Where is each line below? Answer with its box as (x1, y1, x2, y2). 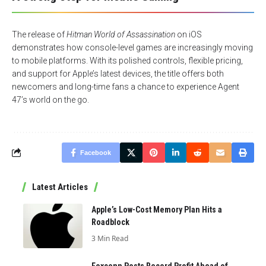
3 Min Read (91, 233, 128, 243)
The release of (12, 29, 66, 39)
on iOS (175, 29, 202, 39)
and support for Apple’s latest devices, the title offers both (12, 68, 224, 78)
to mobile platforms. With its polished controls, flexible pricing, (12, 55, 243, 65)
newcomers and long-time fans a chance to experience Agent (12, 81, 239, 91)
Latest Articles (32, 181, 88, 192)
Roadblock (91, 217, 129, 227)
